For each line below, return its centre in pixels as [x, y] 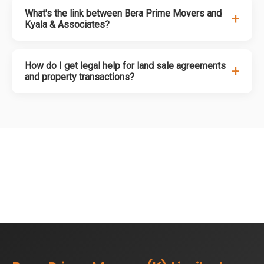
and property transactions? [80, 77]
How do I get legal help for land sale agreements [125, 66]
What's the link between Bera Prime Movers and [123, 13]
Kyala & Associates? [67, 24]
